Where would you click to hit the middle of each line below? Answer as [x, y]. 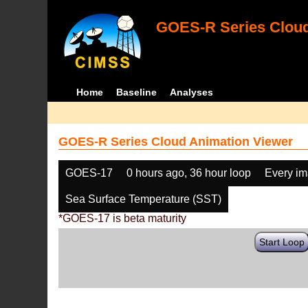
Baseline [136, 92]
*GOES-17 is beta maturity [123, 218]
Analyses [191, 92]
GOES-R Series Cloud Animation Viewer [176, 142]
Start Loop [282, 242]
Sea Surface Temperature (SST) [144, 199]
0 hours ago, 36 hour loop [189, 173]
